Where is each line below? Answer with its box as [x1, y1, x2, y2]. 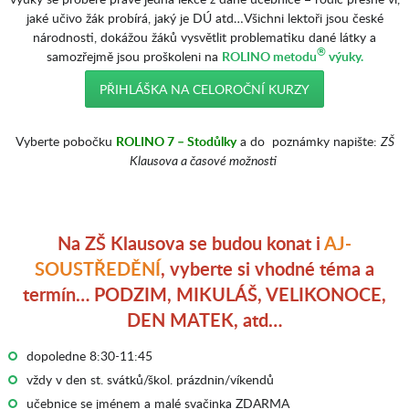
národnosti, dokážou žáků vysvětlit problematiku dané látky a [33, 28, 376, 46]
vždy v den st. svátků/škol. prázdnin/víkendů [26, 371, 274, 388]
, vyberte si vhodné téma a [161, 256, 374, 281]
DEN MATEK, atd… [127, 307, 282, 332]
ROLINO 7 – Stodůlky [115, 132, 236, 150]
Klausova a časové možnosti [130, 152, 279, 169]
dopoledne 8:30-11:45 [26, 347, 152, 364]
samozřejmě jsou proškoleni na [46, 47, 222, 65]
